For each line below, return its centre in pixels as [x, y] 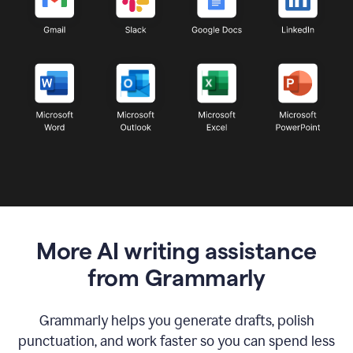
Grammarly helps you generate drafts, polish [176, 320]
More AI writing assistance [176, 251]
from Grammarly [176, 277]
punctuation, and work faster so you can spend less [176, 341]
